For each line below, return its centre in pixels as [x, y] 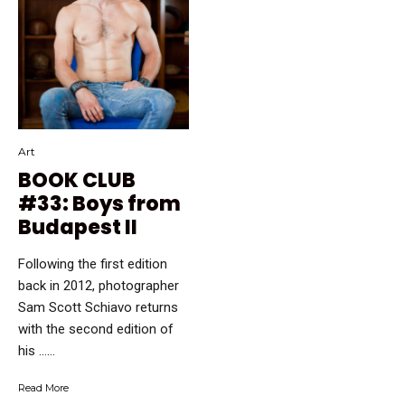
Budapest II [78, 227]
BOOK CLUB [77, 180]
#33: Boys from [99, 203]
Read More [43, 387]
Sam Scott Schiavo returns [98, 307]
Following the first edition [93, 264]
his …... [37, 350]
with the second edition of [96, 329]
